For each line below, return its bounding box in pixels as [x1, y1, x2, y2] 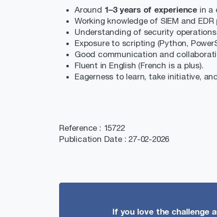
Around [75, 5, 105, 15]
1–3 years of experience [104, 4, 198, 15]
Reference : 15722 [59, 123, 132, 133]
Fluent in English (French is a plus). [75, 61, 203, 70]
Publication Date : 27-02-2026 [59, 134, 170, 144]
